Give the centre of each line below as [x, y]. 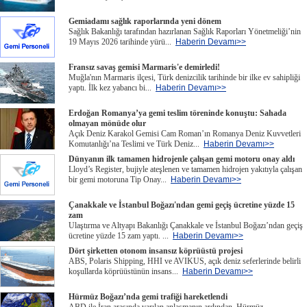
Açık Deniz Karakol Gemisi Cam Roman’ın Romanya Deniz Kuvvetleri [185, 134]
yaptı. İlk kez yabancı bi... [112, 88]
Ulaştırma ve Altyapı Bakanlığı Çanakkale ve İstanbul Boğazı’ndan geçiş [186, 225]
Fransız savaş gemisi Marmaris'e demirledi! [144, 67]
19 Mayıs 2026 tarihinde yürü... [122, 42]
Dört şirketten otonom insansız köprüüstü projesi [156, 251]
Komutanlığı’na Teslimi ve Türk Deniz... [136, 144]
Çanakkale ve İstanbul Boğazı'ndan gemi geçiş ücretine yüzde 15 [182, 205]
